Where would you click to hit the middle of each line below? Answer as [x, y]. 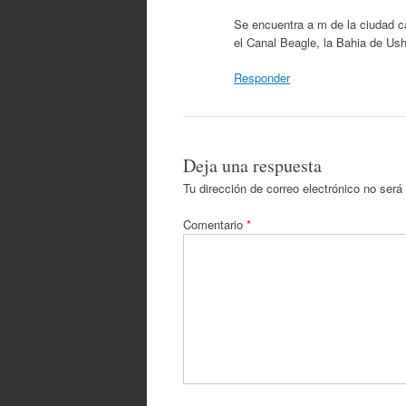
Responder [262, 77]
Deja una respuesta [252, 165]
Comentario [215, 224]
